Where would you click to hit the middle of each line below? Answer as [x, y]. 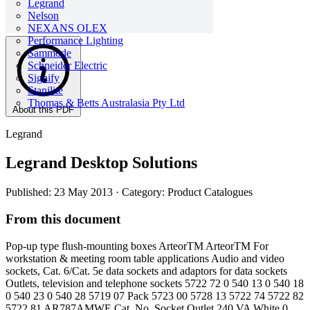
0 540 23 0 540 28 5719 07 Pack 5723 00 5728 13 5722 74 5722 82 [155, 295]
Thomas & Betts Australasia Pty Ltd [106, 103]
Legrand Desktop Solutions [101, 163]
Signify [44, 78]
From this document [63, 219]
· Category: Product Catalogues [184, 192]
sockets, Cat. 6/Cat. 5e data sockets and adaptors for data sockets [146, 271]
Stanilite [45, 90]
